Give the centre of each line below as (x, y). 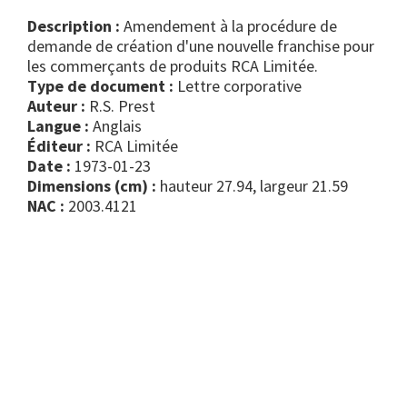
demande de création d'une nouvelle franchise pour (201, 46)
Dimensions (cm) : (92, 186)
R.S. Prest (120, 106)
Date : (49, 166)
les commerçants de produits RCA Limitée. (173, 66)
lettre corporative (243, 86)
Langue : (58, 126)
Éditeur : (59, 146)
